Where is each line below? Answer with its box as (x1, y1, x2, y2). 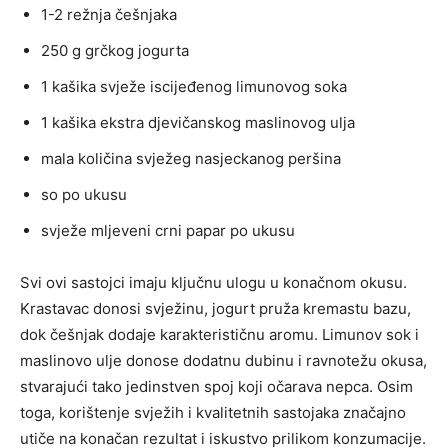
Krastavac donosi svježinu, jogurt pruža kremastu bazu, (20, 299, 411, 319)
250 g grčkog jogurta (41, 41, 189, 61)
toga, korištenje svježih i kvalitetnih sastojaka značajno (20, 403, 406, 423)
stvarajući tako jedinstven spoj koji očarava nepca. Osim (20, 377, 413, 397)
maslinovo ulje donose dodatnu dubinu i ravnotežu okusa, (20, 351, 427, 371)
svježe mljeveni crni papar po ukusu (41, 221, 295, 241)
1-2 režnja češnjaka (41, 5, 177, 25)
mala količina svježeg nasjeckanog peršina (41, 149, 341, 169)
